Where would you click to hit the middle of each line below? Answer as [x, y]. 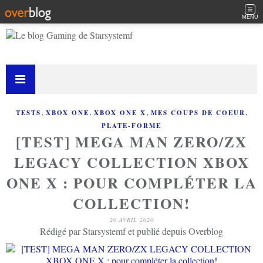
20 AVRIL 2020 [131, 220]
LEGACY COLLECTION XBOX [131, 162]
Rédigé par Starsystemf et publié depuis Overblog [131, 231]
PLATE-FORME [131, 126]
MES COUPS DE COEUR [198, 113]
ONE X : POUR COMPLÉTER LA [131, 183]
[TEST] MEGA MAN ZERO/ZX [131, 142]
